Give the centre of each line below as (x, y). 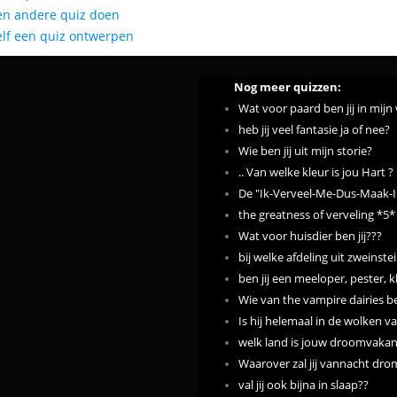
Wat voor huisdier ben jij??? (310, 236)
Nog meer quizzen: (288, 87)
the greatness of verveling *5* (317, 215)
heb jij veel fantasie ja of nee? (314, 130)
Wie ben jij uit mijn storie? (305, 151)
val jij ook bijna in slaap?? (304, 385)
